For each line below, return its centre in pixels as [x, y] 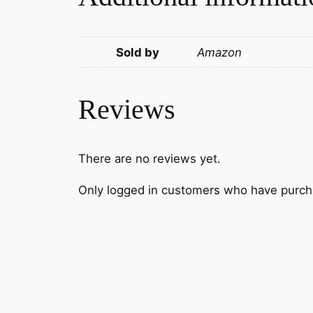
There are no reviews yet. [150, 159]
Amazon [219, 53]
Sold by [138, 53]
